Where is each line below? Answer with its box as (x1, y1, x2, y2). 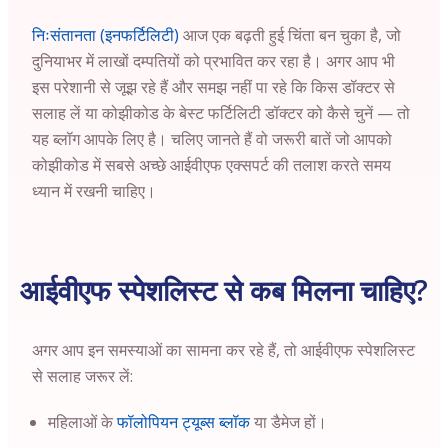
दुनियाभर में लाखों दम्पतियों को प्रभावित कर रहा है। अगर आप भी (32, 50, 395, 72)
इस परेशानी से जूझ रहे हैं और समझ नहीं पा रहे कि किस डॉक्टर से (32, 76, 395, 98)
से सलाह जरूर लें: (32, 365, 133, 387)
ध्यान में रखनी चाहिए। (32, 180, 156, 202)
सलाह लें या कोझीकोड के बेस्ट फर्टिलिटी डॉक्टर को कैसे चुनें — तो (32, 102, 410, 124)
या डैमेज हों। (250, 411, 327, 433)
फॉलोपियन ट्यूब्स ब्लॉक (117, 411, 250, 433)
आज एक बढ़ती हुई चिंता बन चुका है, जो (179, 24, 401, 46)
